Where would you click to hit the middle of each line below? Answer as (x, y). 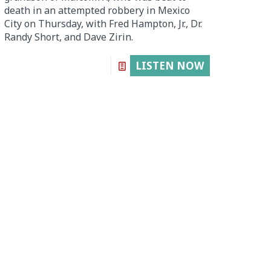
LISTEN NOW (170, 65)
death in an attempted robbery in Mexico (97, 10)
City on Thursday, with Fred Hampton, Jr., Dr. (103, 23)
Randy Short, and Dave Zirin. (69, 37)
